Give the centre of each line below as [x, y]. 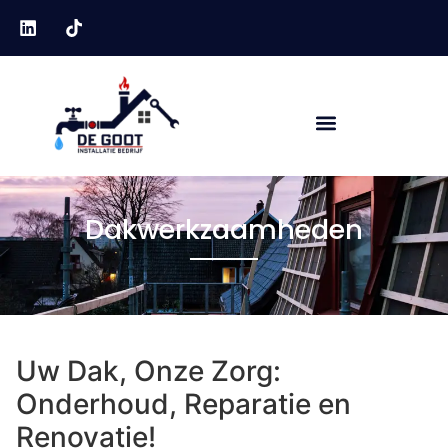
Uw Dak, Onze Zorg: [148, 370]
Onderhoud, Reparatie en [183, 403]
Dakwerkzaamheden [224, 229]
